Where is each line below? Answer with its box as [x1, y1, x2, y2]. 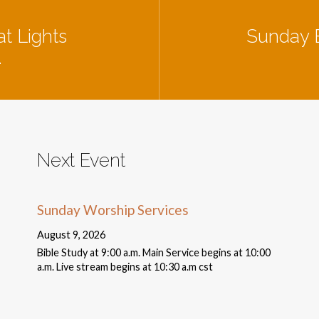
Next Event [37, 150, 126, 171]
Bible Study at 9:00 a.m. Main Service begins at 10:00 [37, 246, 271, 259]
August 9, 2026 [37, 229, 106, 241]
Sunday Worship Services [37, 202, 189, 219]
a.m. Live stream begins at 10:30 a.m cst [37, 261, 214, 273]
